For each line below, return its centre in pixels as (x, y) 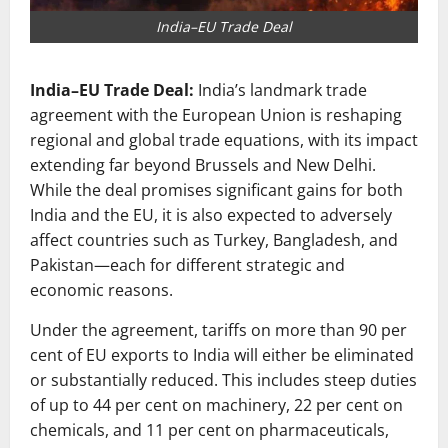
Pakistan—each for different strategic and (187, 265)
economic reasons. (101, 290)
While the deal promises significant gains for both (216, 190)
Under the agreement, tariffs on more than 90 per (218, 330)
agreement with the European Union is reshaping (216, 115)
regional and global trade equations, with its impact (224, 140)
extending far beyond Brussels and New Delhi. (203, 165)
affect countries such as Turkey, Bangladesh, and (214, 240)
